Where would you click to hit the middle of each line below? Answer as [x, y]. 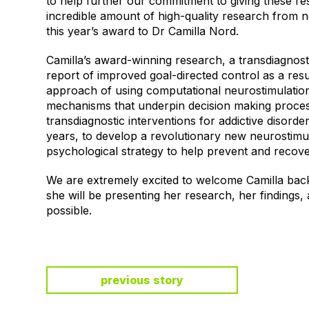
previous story [142, 280]
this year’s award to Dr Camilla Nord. [143, 31]
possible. [69, 210]
